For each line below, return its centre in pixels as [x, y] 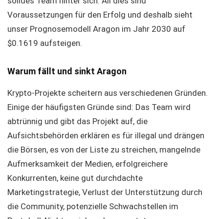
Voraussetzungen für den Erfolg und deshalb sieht [100, 15]
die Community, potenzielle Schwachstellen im [93, 206]
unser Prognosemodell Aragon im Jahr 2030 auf [96, 29]
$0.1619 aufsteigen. [45, 43]
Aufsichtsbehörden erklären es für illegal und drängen [106, 135]
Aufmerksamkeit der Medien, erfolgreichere [88, 164]
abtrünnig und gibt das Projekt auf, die [77, 121]
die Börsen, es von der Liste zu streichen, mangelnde [104, 150]
